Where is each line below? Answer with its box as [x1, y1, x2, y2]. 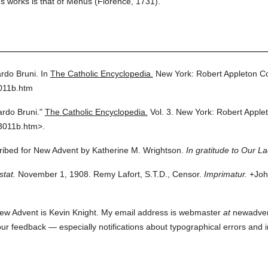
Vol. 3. [150, 107, 173, 117]
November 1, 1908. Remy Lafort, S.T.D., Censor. [15, 169, 202, 179]
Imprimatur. [203, 169, 247, 179]
